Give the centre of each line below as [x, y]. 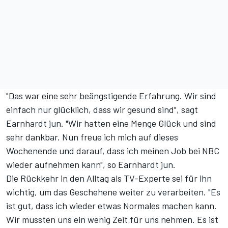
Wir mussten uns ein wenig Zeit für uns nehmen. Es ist [112, 219]
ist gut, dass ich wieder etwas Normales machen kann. [111, 206]
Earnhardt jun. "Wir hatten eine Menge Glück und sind [111, 123]
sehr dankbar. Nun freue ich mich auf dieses [92, 137]
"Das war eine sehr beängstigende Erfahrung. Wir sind [111, 96]
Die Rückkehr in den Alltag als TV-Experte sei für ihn [109, 178]
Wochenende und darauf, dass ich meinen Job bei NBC [113, 151]
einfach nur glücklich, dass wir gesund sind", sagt [102, 109]
